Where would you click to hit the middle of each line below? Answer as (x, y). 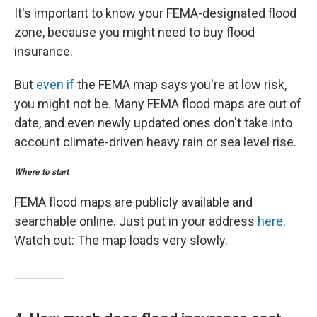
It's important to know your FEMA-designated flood (155, 13)
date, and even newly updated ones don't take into (153, 123)
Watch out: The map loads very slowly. (121, 240)
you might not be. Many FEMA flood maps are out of (158, 104)
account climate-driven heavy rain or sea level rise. (155, 142)
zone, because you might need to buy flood (134, 32)
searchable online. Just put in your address (134, 221)
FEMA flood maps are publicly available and (133, 202)
